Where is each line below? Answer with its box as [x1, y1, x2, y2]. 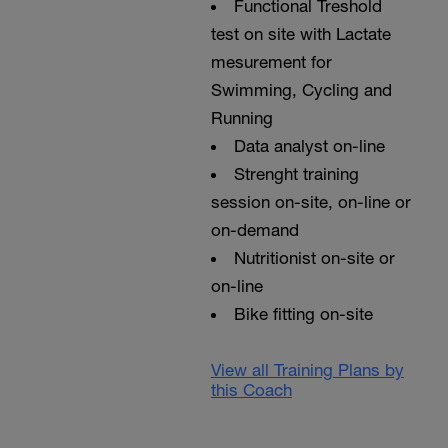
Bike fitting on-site [233, 304, 373, 324]
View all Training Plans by [210, 360, 404, 380]
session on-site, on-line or [210, 192, 411, 212]
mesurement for [210, 52, 332, 72]
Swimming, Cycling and [210, 80, 392, 100]
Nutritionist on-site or [233, 248, 395, 268]
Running [210, 108, 273, 128]
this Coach [210, 380, 292, 400]
